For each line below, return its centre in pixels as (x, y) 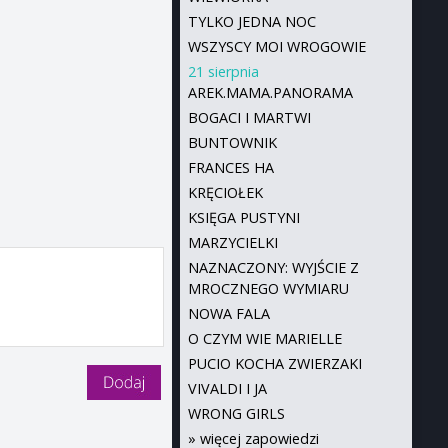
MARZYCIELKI (232, 242)
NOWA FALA (228, 313)
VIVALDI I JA (227, 388)
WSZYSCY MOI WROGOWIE (276, 46)
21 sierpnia (223, 71)
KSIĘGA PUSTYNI (243, 217)
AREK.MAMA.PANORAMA (270, 92)
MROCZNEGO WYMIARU (268, 288)
